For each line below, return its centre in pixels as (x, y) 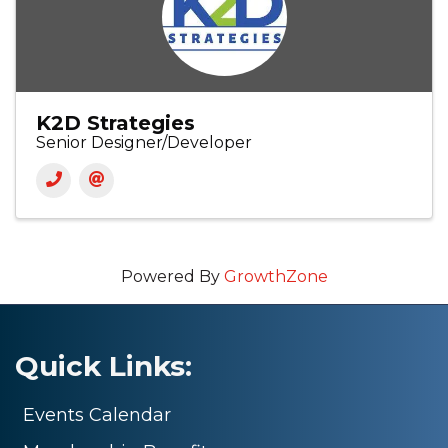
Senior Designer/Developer (144, 143)
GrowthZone (275, 277)
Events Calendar (97, 415)
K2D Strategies (115, 123)
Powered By (172, 277)
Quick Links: (103, 366)
